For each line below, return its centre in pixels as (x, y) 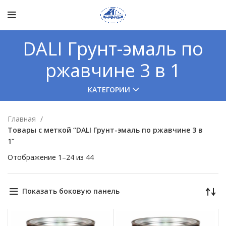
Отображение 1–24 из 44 (51, 157)
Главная (23, 119)
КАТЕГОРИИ (109, 90)
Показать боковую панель (71, 191)
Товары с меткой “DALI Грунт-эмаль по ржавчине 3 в (105, 130)
